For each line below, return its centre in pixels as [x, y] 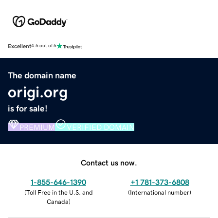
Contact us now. [109, 162]
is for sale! [28, 108]
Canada [57, 201]
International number [160, 192]
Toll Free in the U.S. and [59, 192]
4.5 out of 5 [44, 46]
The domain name [42, 75]
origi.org [38, 92]
